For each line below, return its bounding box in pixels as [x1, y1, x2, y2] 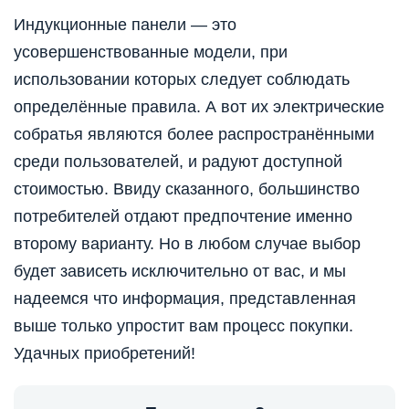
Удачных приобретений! [14, 344, 195, 363]
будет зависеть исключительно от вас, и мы [14, 262, 346, 281]
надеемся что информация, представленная [14, 289, 356, 309]
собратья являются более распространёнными [14, 125, 374, 144]
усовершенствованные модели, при [14, 43, 288, 62]
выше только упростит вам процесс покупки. [14, 317, 353, 336]
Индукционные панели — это [14, 16, 236, 35]
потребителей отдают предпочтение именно [14, 207, 352, 226]
